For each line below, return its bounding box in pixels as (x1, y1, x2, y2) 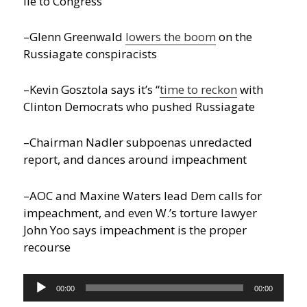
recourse (23, 238, 71, 255)
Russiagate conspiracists (23, 45, 158, 62)
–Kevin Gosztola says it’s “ (23, 82, 160, 98)
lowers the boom (125, 28, 217, 45)
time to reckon (160, 82, 238, 98)
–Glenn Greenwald (23, 28, 126, 45)
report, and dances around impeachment (23, 151, 247, 168)
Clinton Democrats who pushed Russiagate (23, 99, 256, 115)
